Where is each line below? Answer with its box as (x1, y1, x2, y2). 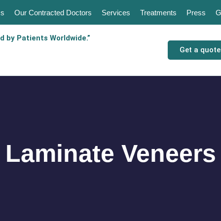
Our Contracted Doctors (14, 8, 92, 17)
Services (101, 8, 130, 17)
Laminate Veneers (5, 140, 216, 167)
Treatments (140, 8, 177, 17)
